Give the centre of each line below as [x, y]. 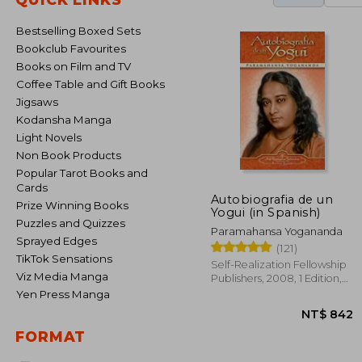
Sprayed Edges [60, 241]
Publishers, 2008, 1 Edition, [276, 278]
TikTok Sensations [67, 259]
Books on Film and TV [78, 66]
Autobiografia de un [272, 199]
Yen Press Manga [66, 294]
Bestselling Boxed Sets [82, 31]
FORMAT [51, 337]
